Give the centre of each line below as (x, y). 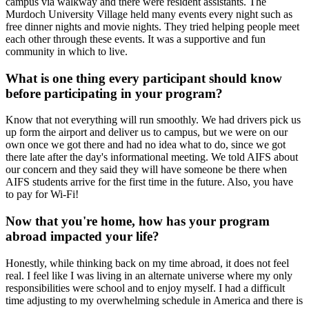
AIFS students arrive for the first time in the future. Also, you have (149, 182)
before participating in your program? (116, 93)
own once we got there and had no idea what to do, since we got (146, 145)
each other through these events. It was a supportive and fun (136, 39)
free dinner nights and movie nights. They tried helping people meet (152, 26)
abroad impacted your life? (82, 236)
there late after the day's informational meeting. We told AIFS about (152, 157)
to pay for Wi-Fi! (42, 195)
